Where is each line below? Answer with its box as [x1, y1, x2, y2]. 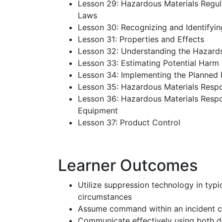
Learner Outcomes [58, 156, 198, 175]
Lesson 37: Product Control [78, 117, 180, 127]
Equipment [78, 106, 118, 115]
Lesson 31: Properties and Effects [78, 34, 204, 44]
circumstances [78, 192, 132, 202]
